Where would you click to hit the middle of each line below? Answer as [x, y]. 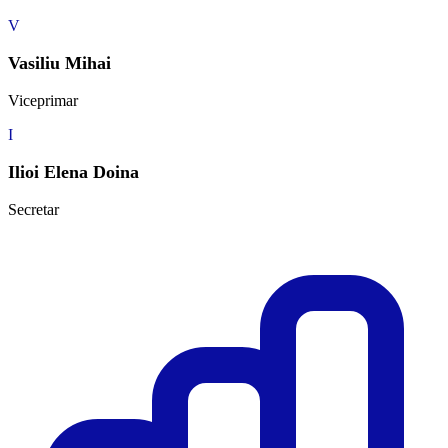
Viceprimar [43, 101]
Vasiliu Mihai [59, 63]
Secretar [33, 210]
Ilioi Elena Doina [73, 172]
